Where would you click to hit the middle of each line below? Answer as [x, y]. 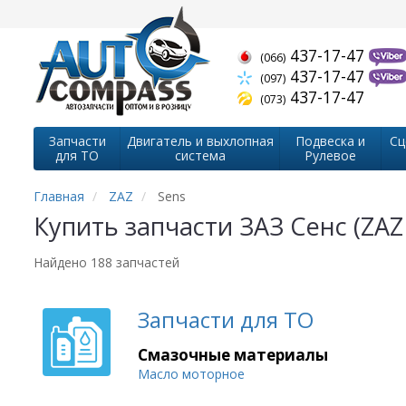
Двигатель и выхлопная [200, 141]
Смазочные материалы [233, 355]
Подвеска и [330, 141]
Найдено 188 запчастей [106, 262]
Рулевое [330, 155]
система [200, 155]
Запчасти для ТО [226, 319]
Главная [59, 196]
